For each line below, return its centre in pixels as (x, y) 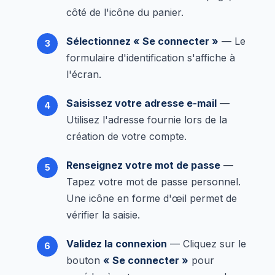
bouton (85, 260)
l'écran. (84, 74)
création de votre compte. (126, 136)
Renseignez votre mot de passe (143, 165)
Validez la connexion (117, 243)
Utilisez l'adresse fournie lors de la (147, 119)
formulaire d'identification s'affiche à (151, 57)
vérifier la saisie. (103, 215)
